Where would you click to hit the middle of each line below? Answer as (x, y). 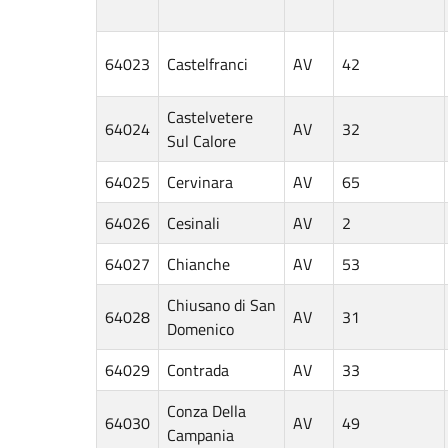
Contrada (198, 369)
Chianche (198, 263)
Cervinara (200, 181)
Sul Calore (201, 140)
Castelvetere (210, 116)
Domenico (200, 328)
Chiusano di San (221, 304)
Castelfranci (207, 63)
